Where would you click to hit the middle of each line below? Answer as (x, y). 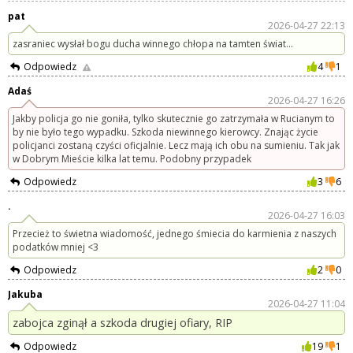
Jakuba (25, 295)
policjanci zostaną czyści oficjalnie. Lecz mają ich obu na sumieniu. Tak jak (176, 146)
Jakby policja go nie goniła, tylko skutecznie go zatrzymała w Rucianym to (174, 119)
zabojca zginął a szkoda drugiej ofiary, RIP (123, 323)
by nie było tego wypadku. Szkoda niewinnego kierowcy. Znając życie (165, 132)
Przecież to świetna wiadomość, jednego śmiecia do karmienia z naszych (175, 234)
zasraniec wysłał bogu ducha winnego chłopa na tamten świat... (153, 44)
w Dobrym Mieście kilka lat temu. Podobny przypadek (132, 159)
